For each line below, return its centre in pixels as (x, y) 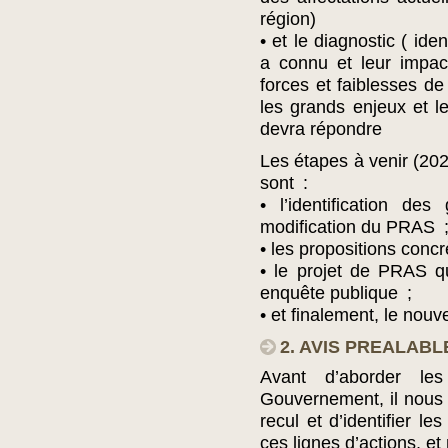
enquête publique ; (336, 293)
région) (288, 19)
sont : (284, 183)
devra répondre (321, 129)
